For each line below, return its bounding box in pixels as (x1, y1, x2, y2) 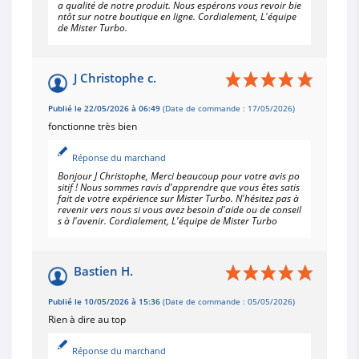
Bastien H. (74, 262, 133, 279)
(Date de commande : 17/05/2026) (160, 103, 295, 114)
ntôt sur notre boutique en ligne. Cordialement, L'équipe (58, 9, 296, 23)
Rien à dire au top (48, 312, 126, 326)
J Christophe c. (74, 69, 156, 86)
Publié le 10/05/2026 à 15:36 (48, 296, 160, 307)
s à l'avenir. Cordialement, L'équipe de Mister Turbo (58, 213, 277, 228)
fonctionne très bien (48, 119, 137, 133)
